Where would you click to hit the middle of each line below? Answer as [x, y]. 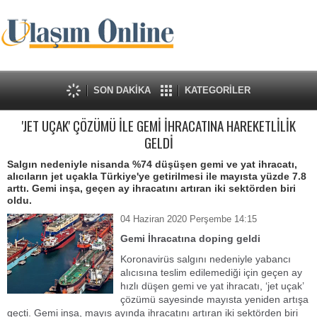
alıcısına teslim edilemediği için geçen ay [211, 272]
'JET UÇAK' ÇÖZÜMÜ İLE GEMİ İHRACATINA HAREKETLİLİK [158, 126]
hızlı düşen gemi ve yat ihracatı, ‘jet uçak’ [212, 286]
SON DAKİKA [122, 90]
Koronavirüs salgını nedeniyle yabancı [206, 259]
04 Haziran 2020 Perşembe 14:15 [189, 219]
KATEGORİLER [218, 90]
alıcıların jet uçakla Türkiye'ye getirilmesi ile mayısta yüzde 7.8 [157, 176]
